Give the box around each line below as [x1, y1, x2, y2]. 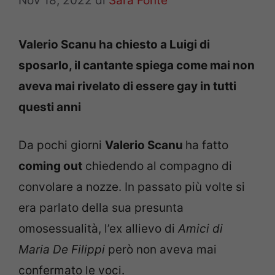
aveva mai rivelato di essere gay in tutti [18, 79, 236, 93]
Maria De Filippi [18, 242, 108, 257]
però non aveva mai [108, 242, 217, 257]
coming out [18, 159, 82, 173]
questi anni [18, 99, 81, 114]
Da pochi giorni [18, 138, 105, 152]
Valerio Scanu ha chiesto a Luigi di [18, 37, 210, 52]
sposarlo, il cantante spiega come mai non [18, 58, 255, 72]
